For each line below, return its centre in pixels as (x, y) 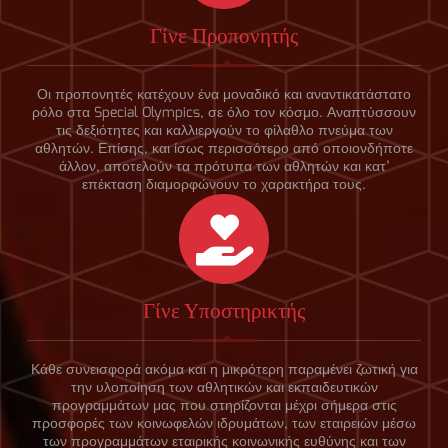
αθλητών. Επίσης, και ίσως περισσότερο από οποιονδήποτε (224, 149)
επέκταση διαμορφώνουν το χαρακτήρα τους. (224, 185)
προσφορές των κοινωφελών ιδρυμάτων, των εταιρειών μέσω (224, 424)
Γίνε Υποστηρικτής (224, 311)
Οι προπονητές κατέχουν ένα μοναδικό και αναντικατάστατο (224, 95)
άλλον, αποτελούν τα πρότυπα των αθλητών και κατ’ (224, 167)
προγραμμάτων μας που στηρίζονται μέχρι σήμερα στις (224, 406)
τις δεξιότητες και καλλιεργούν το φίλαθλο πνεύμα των (224, 131)
